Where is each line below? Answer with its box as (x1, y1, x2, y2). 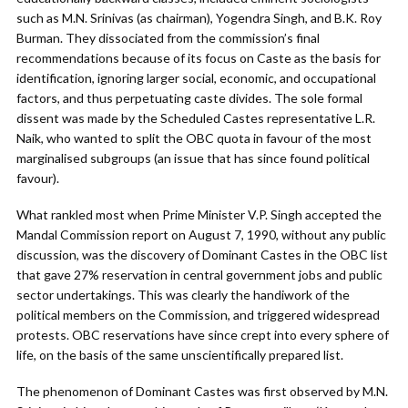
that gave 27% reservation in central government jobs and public (16, 267, 382, 282)
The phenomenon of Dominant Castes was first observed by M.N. (16, 383, 388, 399)
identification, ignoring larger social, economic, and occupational (16, 70, 376, 86)
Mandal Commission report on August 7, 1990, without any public (16, 227, 386, 242)
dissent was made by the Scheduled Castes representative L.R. (16, 110, 375, 126)
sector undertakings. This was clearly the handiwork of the (16, 287, 350, 302)
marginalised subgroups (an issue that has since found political (16, 150, 370, 166)
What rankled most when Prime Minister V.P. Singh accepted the (16, 207, 382, 222)
